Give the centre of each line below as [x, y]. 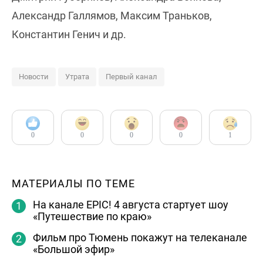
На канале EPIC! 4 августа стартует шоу [131, 204]
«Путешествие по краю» [92, 216]
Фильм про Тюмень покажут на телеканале [140, 237]
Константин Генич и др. [69, 34]
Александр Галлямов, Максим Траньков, [112, 15]
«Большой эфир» [74, 249]
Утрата [77, 76]
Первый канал [131, 76]
